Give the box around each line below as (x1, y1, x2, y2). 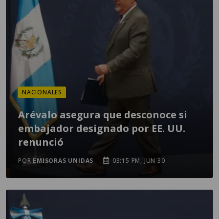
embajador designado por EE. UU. (18, 122, 185, 135)
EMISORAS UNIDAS (33, 156, 94, 165)
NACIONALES (22, 88, 62, 96)
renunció (18, 135, 64, 149)
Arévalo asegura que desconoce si (18, 108, 187, 121)
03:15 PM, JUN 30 (110, 156, 165, 165)
